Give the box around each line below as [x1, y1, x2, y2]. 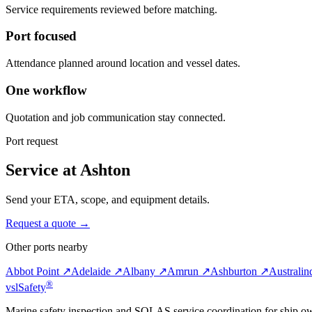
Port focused [6, 29, 77, 44]
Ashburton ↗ [210, 265, 269, 278]
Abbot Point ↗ [6, 265, 71, 278]
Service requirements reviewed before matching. [6, 3, 217, 15]
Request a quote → [6, 217, 90, 230]
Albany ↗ [123, 265, 167, 278]
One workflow [6, 82, 87, 97]
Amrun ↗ [167, 265, 210, 278]
